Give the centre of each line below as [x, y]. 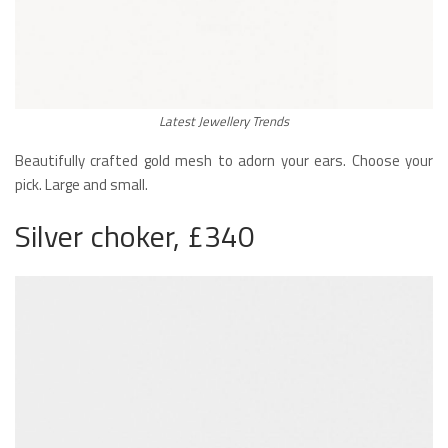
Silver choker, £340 [135, 235]
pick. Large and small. [81, 184]
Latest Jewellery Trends [224, 120]
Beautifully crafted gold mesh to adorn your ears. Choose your [224, 160]
